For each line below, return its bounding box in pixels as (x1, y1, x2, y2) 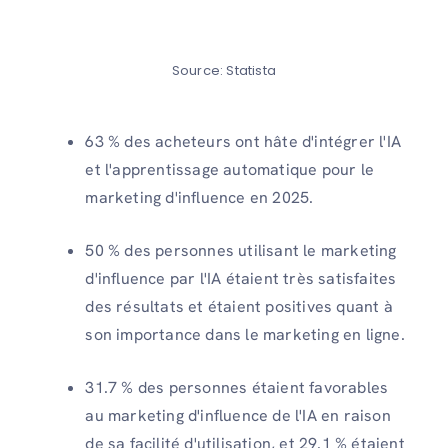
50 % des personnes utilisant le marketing (85, 240, 397, 262)
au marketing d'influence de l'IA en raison (85, 405, 391, 427)
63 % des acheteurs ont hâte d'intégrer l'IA (85, 131, 401, 153)
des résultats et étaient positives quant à (85, 296, 393, 318)
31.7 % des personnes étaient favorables (85, 377, 389, 399)
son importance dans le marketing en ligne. (85, 324, 405, 346)
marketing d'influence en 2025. (85, 187, 314, 209)
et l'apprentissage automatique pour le (85, 159, 374, 181)
